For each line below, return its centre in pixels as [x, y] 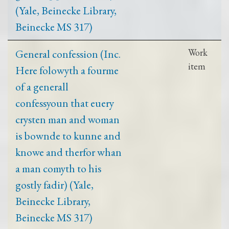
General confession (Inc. [68, 53]
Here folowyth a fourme [67, 70]
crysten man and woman [67, 119]
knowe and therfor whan [68, 152]
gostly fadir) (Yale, [54, 184]
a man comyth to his [58, 168]
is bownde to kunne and [68, 135]
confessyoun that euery [65, 102]
